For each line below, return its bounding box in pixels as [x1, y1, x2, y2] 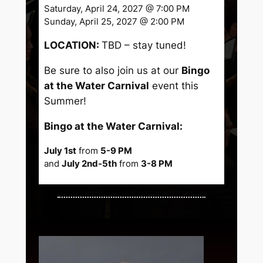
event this [149, 80, 199, 92]
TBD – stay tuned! [102, 39, 187, 52]
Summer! [44, 95, 87, 107]
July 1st [44, 145, 77, 156]
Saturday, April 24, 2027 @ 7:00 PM [44, 3, 190, 14]
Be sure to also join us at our [44, 65, 182, 77]
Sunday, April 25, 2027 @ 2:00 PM [44, 16, 185, 27]
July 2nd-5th [62, 158, 117, 169]
